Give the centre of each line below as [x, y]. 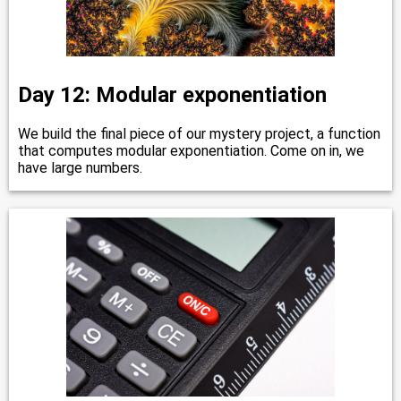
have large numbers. [80, 168]
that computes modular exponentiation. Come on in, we [191, 151]
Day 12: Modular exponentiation [172, 95]
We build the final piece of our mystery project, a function [199, 134]
